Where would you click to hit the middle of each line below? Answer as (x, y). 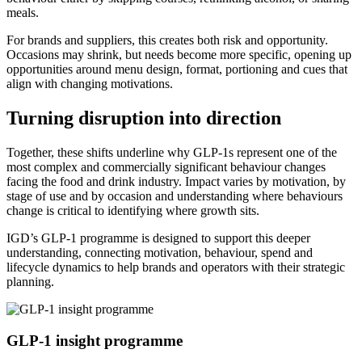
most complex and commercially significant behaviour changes (166, 167)
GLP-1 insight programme (95, 340)
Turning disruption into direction (146, 118)
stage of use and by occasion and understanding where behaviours (175, 196)
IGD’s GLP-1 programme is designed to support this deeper (158, 238)
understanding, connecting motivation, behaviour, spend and (160, 253)
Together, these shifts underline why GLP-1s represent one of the (172, 153)
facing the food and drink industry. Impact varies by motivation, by (176, 182)
